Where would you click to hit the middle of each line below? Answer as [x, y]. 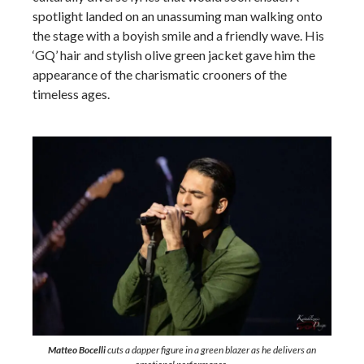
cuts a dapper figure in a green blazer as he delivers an [211, 350]
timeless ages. [71, 94]
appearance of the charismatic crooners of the [160, 74]
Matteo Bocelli [77, 350]
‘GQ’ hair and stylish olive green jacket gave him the [174, 55]
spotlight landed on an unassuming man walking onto [178, 16]
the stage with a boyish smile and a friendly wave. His [178, 35]
